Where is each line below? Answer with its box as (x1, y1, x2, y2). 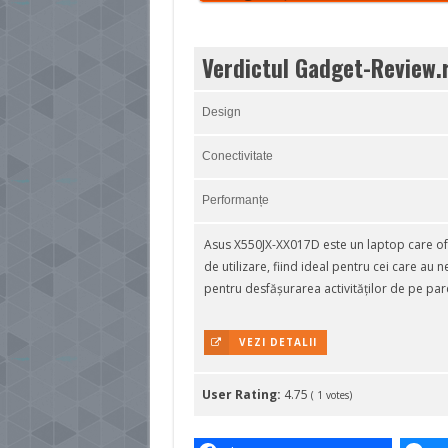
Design (201, 105, 241, 120)
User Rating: (201, 386, 284, 404)
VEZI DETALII (238, 335, 317, 350)
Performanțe (201, 193, 269, 208)
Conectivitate (201, 149, 273, 164)
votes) (322, 388, 352, 403)
